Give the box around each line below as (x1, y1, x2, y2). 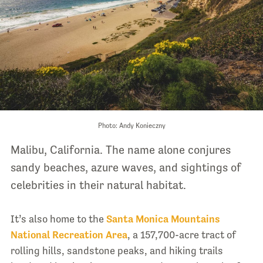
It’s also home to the (10, 213, 106, 225)
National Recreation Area (10, 228, 127, 241)
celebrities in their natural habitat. (10, 178, 186, 191)
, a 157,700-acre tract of (127, 228, 236, 241)
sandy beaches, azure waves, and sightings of (10, 160, 241, 174)
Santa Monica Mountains (106, 213, 220, 225)
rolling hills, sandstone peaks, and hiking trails (10, 244, 223, 257)
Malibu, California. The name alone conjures (10, 143, 231, 156)
